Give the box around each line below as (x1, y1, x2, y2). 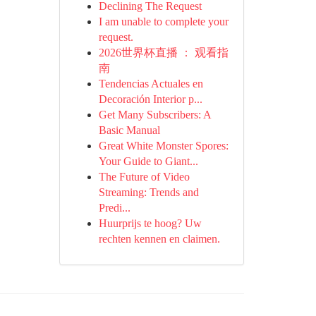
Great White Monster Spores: (98, 140, 229, 152)
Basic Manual (98, 124, 160, 136)
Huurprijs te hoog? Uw (98, 217, 202, 229)
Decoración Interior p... (98, 93, 202, 105)
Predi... (98, 202, 130, 214)
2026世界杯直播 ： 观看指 (98, 47, 229, 59)
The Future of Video (98, 171, 190, 183)
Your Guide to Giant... (98, 155, 198, 167)
